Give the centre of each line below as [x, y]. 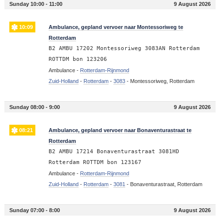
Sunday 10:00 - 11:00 [36, 4]
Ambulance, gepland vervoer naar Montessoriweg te [116, 27]
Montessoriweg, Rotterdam [162, 81]
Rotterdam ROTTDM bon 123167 [95, 163]
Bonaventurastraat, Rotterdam [166, 184]
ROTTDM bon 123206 [78, 59]
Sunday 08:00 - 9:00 [34, 107]
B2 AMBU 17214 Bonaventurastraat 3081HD [114, 152]
